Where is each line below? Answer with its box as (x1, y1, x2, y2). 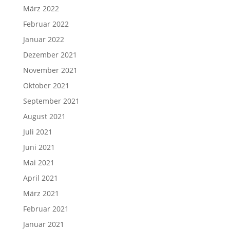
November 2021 (23, 65, 78, 75)
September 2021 (23, 96, 80, 106)
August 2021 (23, 111, 66, 122)
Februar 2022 (23, 19, 69, 29)
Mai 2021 (23, 158, 54, 168)
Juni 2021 (23, 142, 55, 152)
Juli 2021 (23, 127, 52, 137)
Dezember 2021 (23, 50, 77, 60)
